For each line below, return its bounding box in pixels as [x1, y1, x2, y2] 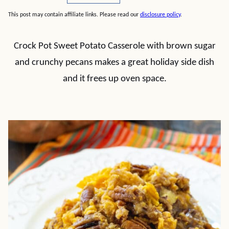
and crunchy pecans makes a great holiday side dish [15, 58, 214, 67]
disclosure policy [140, 12, 180, 18]
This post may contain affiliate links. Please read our [8, 12, 140, 18]
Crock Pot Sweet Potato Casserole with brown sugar [13, 41, 216, 51]
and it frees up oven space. [62, 74, 167, 84]
